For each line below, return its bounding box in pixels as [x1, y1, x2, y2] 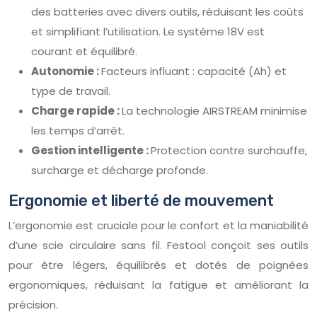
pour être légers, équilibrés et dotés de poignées [8, 257, 309, 272]
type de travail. [31, 83, 110, 98]
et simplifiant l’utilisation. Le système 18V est [31, 23, 265, 39]
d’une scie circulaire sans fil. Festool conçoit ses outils [8, 237, 309, 253]
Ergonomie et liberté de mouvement [8, 190, 274, 210]
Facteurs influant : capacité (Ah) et [101, 63, 287, 79]
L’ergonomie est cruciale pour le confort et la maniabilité [8, 217, 309, 233]
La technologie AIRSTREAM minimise [122, 103, 307, 118]
